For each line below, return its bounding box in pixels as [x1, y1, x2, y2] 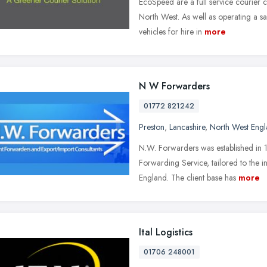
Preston [139, 120, 164, 133]
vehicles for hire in [139, 25, 202, 38]
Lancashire [169, 120, 205, 133]
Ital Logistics [139, 225, 193, 239]
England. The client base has [139, 171, 236, 184]
